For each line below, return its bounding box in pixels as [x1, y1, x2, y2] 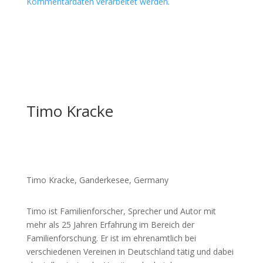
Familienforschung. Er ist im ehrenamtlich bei [26, 232, 196, 244]
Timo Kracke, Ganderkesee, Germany [26, 174, 168, 186]
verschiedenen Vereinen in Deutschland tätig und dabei [26, 246, 234, 257]
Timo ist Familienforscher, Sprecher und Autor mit [26, 205, 216, 217]
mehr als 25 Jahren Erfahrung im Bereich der [26, 219, 194, 230]
